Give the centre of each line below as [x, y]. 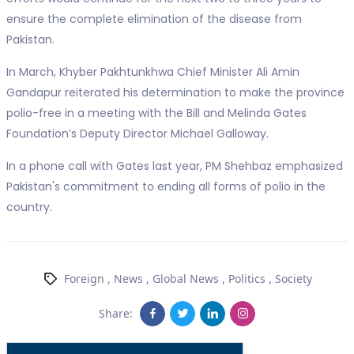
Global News [185, 279]
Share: [116, 314]
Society [293, 279]
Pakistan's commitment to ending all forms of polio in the [166, 187]
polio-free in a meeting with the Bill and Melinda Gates [156, 113]
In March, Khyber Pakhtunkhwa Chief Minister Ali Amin [153, 72]
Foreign [84, 279]
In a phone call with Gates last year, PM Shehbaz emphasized [174, 166]
